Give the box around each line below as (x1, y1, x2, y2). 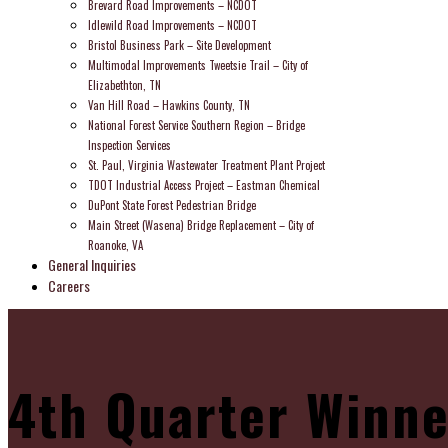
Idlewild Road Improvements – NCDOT (88, 17, 257, 33)
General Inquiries (48, 254, 136, 275)
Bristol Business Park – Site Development (88, 37, 271, 53)
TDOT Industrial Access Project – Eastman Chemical (88, 177, 320, 193)
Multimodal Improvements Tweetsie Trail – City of (88, 57, 308, 73)
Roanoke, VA (88, 237, 143, 253)
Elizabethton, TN (88, 77, 161, 93)
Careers (48, 275, 90, 296)
